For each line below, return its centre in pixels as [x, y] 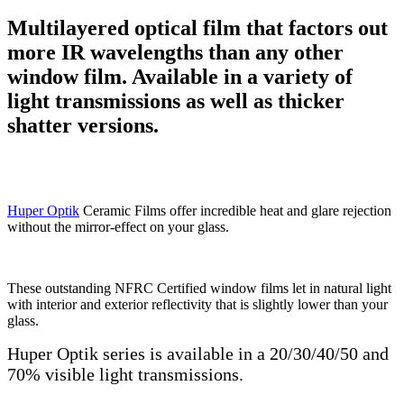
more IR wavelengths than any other [175, 53]
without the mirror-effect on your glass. [118, 226]
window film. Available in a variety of [180, 77]
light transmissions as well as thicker [176, 101]
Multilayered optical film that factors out [197, 28]
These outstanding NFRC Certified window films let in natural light [199, 288]
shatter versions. [83, 126]
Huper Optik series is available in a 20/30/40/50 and [198, 353]
